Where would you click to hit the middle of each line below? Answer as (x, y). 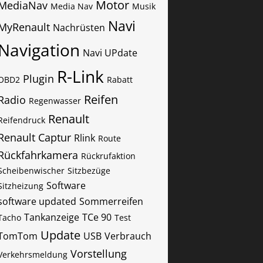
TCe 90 (97, 217)
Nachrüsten (79, 28)
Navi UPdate (110, 53)
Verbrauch (128, 236)
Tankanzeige (52, 217)
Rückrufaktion (108, 156)
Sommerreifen (111, 201)
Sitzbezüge (89, 171)
